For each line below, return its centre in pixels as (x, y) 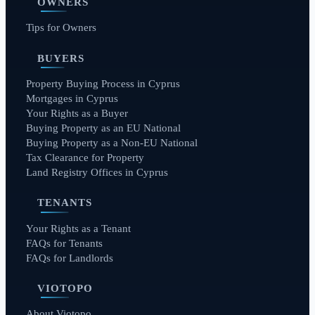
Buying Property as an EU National (103, 128)
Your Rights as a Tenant (78, 228)
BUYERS (61, 58)
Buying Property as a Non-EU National (111, 142)
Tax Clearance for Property (85, 157)
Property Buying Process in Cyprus (103, 83)
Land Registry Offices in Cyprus (97, 172)
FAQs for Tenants (64, 243)
